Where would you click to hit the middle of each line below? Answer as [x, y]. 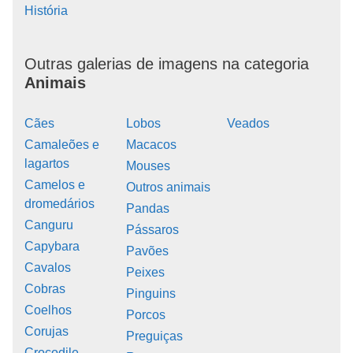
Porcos [145, 314]
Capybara [52, 246]
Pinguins [150, 293]
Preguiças [154, 336]
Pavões [147, 251]
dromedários [59, 203]
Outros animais [168, 187]
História [46, 10]
